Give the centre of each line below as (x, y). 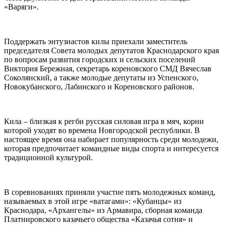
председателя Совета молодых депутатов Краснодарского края (111, 50)
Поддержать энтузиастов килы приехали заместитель (96, 41)
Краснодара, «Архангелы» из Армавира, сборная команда (103, 210)
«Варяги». (21, 7)
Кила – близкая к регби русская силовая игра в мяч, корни (104, 121)
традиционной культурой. (48, 157)
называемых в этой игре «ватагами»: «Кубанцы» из (93, 201)
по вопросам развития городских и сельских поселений (100, 59)
